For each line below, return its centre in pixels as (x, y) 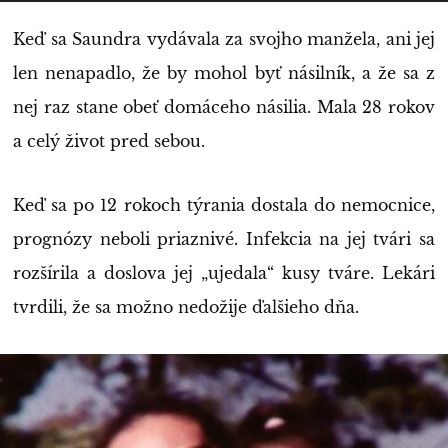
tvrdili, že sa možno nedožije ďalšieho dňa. (186, 307)
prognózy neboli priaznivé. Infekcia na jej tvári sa (224, 239)
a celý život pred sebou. (109, 141)
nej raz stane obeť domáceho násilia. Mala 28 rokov (224, 107)
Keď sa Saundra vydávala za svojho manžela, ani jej (224, 39)
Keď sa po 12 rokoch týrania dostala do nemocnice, (224, 205)
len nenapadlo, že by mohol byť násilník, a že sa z (224, 73)
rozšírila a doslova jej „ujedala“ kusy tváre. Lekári (224, 273)
